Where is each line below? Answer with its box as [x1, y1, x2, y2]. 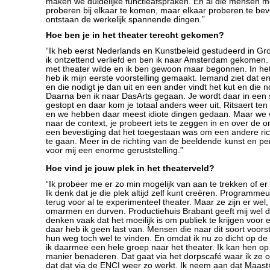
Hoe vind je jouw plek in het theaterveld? [46, 164, 215, 173]
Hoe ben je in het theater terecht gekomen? [46, 31, 224, 40]
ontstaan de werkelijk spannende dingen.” [46, 15, 205, 24]
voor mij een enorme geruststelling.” [46, 146, 183, 155]
